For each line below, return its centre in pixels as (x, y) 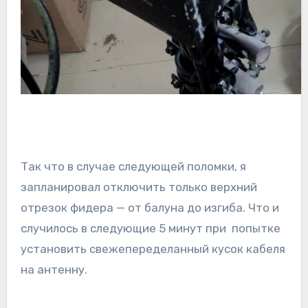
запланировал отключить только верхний (139, 187)
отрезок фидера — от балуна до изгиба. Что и (150, 208)
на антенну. (54, 270)
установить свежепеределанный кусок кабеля (153, 249)
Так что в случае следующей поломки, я (133, 167)
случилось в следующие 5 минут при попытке (150, 229)
